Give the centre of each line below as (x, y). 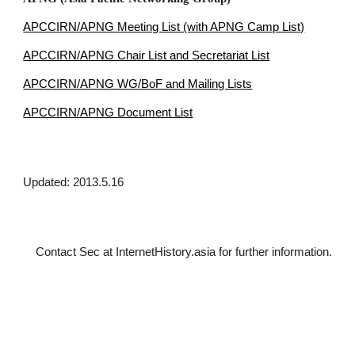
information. (300, 271)
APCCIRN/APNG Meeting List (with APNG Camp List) (161, 27)
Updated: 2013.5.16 (76, 182)
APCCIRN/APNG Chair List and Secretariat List (145, 55)
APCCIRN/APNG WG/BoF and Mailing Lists (136, 84)
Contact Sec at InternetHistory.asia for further (207, 252)
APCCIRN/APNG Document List (107, 112)
